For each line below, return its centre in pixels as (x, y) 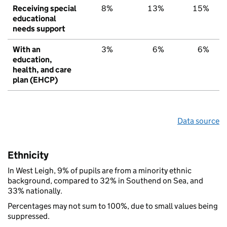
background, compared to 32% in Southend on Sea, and (105, 180)
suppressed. (29, 216)
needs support (39, 28)
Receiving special (45, 8)
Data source (198, 121)
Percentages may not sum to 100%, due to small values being (113, 206)
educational (34, 18)
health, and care (42, 69)
